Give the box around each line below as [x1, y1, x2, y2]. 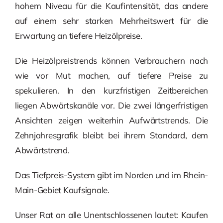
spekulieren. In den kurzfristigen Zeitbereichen [14, 85, 209, 96]
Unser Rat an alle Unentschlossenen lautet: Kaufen [14, 209, 209, 220]
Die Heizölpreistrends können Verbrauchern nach [14, 55, 209, 66]
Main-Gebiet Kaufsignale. [14, 184, 110, 195]
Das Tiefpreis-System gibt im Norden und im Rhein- [14, 169, 209, 180]
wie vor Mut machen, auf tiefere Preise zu [14, 70, 209, 81]
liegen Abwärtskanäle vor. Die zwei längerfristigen [14, 100, 209, 111]
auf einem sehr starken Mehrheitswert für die [14, 15, 209, 26]
